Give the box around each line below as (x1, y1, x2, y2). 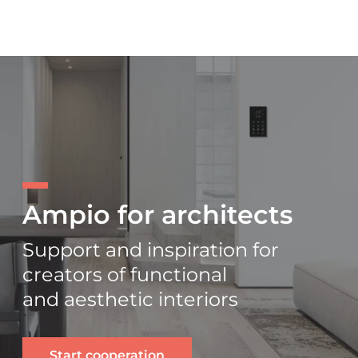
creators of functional (22, 263, 227, 286)
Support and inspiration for (22, 238, 279, 261)
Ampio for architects (22, 199, 292, 230)
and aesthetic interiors (22, 288, 238, 311)
